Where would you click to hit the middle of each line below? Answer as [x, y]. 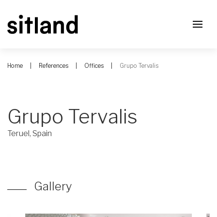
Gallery [53, 186]
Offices [94, 66]
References [54, 66]
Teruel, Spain [30, 133]
